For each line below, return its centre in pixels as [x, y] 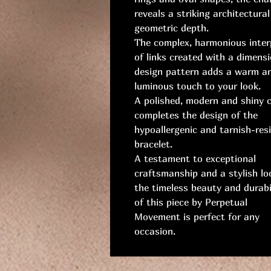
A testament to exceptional [195, 159]
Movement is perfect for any [197, 217]
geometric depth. [171, 28]
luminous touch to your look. [198, 86]
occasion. [155, 231]
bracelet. [153, 144]
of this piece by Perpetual [191, 202]
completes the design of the [196, 115]
